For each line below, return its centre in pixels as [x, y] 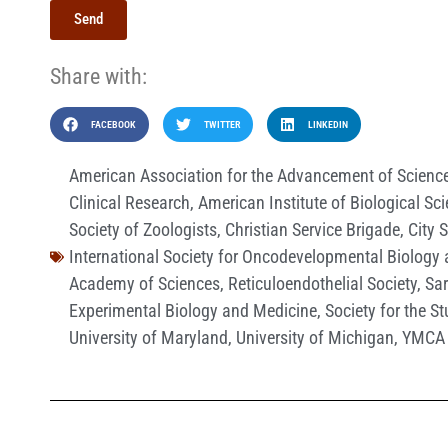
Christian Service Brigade [312, 230]
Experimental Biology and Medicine [193, 311]
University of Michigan [315, 338]
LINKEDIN [327, 125]
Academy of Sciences [144, 284]
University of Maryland [148, 338]
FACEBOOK [113, 125]
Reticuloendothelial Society [322, 284]
